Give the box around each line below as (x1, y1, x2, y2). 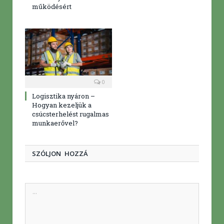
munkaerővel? (32, 118, 78, 128)
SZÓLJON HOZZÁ (32, 149, 88, 158)
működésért (32, 2, 71, 11)
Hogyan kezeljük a (32, 100, 91, 110)
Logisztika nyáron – (32, 91, 95, 101)
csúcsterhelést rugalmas (32, 109, 109, 119)
